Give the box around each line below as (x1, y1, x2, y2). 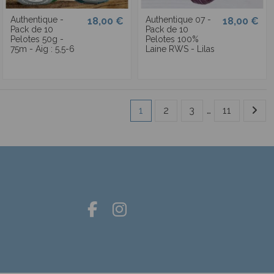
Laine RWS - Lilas (145, 44, 215, 54)
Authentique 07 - (145, 15, 211, 25)
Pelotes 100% (145, 34, 199, 45)
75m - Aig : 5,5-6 (10, 44, 75, 54)
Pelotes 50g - (10, 34, 64, 45)
